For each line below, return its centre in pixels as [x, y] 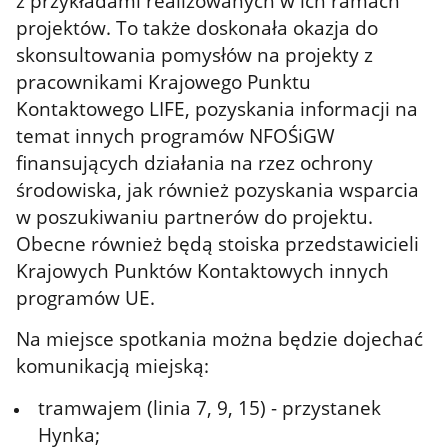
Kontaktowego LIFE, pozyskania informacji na [217, 108]
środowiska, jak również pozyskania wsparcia [218, 189]
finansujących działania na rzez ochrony [195, 162]
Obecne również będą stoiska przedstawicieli [218, 243]
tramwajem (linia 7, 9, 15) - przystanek [210, 407]
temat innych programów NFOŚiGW [176, 135]
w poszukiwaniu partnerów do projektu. [195, 216]
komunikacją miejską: [113, 366]
